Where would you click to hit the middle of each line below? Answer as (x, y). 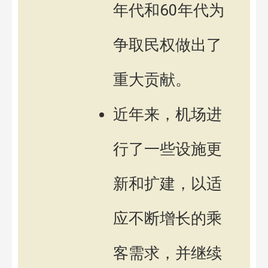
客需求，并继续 (167, 253)
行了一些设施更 (167, 149)
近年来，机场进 (167, 115)
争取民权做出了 (167, 45)
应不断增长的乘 (167, 219)
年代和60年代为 (169, 10)
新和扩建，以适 (167, 184)
